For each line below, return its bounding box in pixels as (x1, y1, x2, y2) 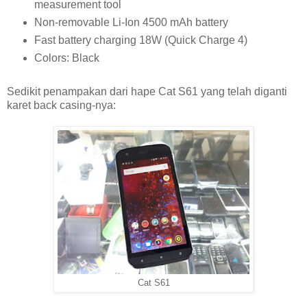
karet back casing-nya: (7, 99, 116, 111)
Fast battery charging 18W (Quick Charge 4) (34, 34, 247, 46)
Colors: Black (34, 51, 99, 64)
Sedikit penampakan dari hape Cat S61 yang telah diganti (7, 85, 287, 97)
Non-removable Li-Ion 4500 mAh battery (34, 16, 228, 28)
